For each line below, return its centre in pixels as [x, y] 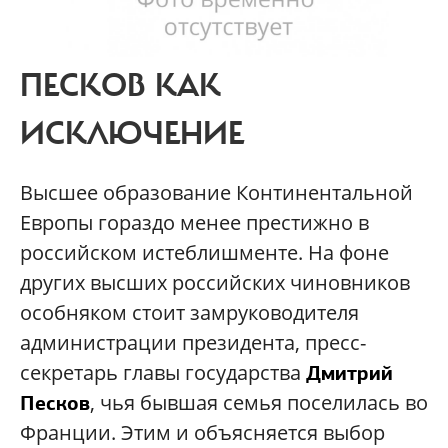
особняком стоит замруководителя [189, 313]
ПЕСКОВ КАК [120, 86]
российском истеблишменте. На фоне [204, 253]
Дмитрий [349, 373]
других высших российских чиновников [215, 283]
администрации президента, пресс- [193, 343]
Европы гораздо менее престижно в [194, 223]
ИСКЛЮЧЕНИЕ [132, 134]
